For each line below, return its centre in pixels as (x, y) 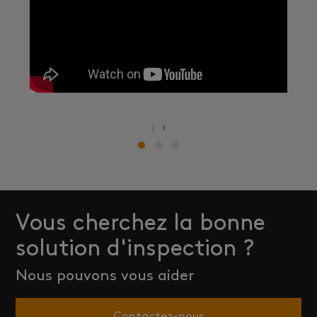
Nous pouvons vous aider (105, 276)
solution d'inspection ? (135, 250)
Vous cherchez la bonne (141, 225)
